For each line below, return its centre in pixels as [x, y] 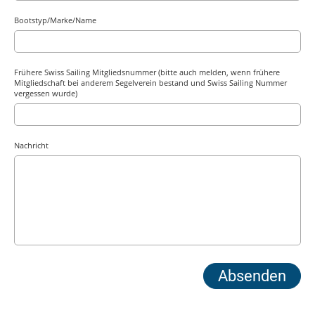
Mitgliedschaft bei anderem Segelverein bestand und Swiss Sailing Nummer [150, 83]
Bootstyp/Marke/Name [55, 20]
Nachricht [31, 146]
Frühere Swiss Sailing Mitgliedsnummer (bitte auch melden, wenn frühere [147, 72]
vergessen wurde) [46, 94]
